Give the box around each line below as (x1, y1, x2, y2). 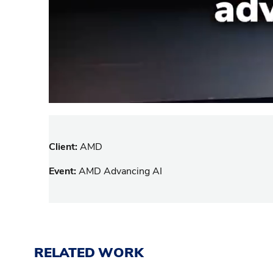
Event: (49, 164, 79, 178)
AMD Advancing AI (79, 164, 162, 178)
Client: (49, 140, 80, 154)
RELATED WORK (34, 244, 143, 263)
